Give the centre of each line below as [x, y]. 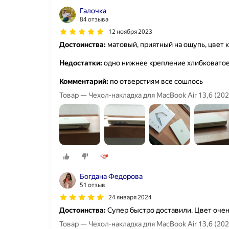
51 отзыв [93, 185]
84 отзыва [94, 19]
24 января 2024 [130, 198]
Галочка [93, 11]
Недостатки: [81, 63]
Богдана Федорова [111, 177]
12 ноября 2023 [130, 32]
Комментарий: [84, 81]
